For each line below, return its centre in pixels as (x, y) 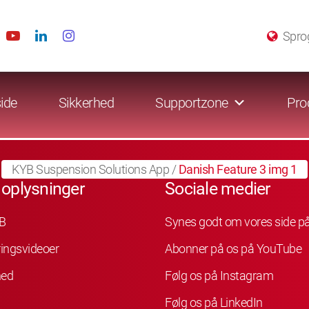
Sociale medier (218, 189)
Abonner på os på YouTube (233, 248)
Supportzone (192, 103)
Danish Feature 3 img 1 (238, 169)
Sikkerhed (86, 103)
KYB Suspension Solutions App (91, 169)
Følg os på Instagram (219, 275)
